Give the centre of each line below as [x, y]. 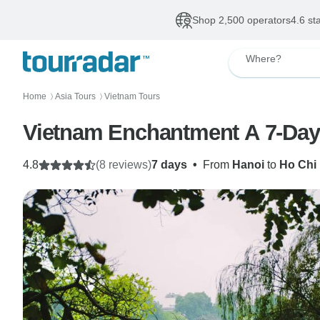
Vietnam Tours [132, 96]
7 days [169, 165]
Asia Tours [75, 96]
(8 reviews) [124, 165]
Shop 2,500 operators [241, 20]
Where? [263, 59]
